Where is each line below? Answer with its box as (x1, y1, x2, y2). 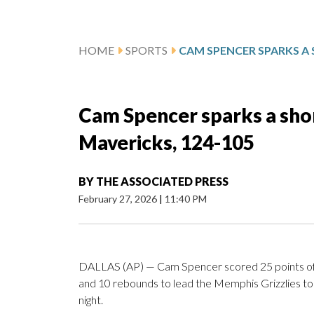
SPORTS (125, 43, 168, 57)
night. (78, 293, 103, 307)
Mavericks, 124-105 (78, 130, 254, 155)
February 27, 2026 (78, 193, 159, 205)
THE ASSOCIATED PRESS (96, 175, 228, 189)
